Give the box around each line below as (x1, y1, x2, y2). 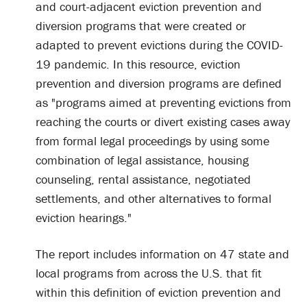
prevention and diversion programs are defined (36, 75, 282, 91)
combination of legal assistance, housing (36, 151, 249, 168)
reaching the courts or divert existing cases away (36, 113, 290, 130)
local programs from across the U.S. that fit (36, 265, 262, 281)
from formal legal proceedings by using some (36, 132, 269, 149)
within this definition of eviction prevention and (36, 284, 281, 300)
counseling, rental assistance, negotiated (36, 171, 251, 187)
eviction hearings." (36, 209, 135, 225)
